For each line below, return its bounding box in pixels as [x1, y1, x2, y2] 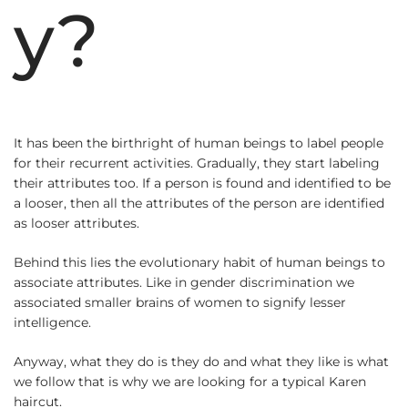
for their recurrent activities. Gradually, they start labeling [14, 155, 380, 172]
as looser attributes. [14, 215, 143, 232]
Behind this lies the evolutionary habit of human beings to [14, 254, 385, 271]
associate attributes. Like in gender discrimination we [14, 274, 354, 291]
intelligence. [14, 314, 95, 331]
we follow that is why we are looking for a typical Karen [14, 373, 366, 391]
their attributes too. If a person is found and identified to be [14, 175, 391, 192]
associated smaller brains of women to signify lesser [14, 294, 346, 311]
